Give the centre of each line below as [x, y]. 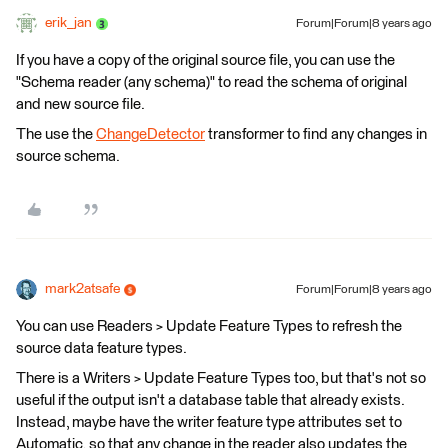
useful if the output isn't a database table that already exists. [210, 400]
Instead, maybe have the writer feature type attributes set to [209, 422]
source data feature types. [101, 348]
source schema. [68, 156]
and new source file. [80, 104]
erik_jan [68, 23]
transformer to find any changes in [316, 134]
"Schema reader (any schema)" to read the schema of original [211, 82]
